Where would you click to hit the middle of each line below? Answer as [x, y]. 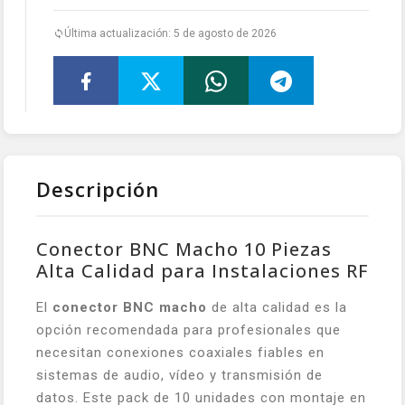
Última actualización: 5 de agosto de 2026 [170, 33]
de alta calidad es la [277, 307]
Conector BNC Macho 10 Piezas [184, 249]
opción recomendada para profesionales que [188, 330]
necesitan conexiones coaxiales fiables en [180, 352]
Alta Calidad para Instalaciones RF [202, 270]
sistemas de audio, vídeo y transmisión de [179, 375]
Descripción [98, 188]
